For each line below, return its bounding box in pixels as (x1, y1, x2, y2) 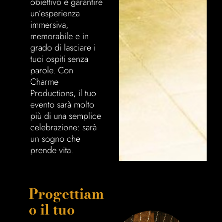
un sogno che (30, 132, 81, 145)
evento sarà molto (30, 98, 95, 111)
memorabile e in (30, 30, 89, 43)
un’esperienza (30, 7, 80, 20)
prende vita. (30, 144, 74, 157)
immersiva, (30, 18, 69, 31)
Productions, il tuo (30, 87, 97, 100)
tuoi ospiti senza (30, 53, 89, 65)
